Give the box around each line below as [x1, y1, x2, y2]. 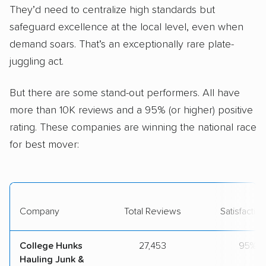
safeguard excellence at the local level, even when [9, 22, 243, 33]
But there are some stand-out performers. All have [9, 87, 240, 99]
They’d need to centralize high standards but [9, 5, 215, 16]
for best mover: [9, 139, 79, 150]
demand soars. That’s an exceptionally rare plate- [9, 39, 234, 50]
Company [20, 206, 59, 216]
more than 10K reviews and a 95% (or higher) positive [9, 104, 253, 116]
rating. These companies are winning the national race [9, 122, 256, 133]
